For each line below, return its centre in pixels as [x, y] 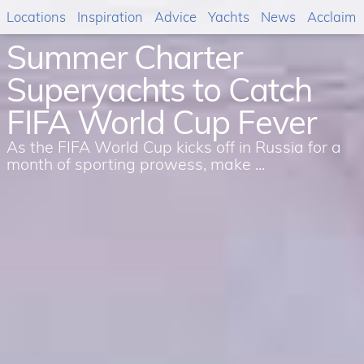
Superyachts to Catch [159, 89]
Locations [36, 17]
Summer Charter [124, 57]
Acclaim [331, 17]
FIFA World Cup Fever [161, 122]
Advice [175, 17]
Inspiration [110, 17]
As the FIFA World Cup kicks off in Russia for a [174, 147]
